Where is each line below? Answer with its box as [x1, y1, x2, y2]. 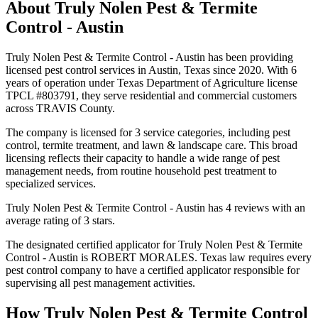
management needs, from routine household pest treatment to [6, 164, 277, 177]
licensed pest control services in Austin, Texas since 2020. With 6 [6, 63, 297, 76]
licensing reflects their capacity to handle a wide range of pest [6, 151, 280, 164]
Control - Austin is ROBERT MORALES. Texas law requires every [6, 251, 312, 263]
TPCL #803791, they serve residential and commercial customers [6, 89, 297, 102]
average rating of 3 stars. [6, 214, 115, 226]
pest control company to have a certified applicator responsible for [6, 263, 300, 276]
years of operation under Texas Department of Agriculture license [6, 76, 297, 89]
